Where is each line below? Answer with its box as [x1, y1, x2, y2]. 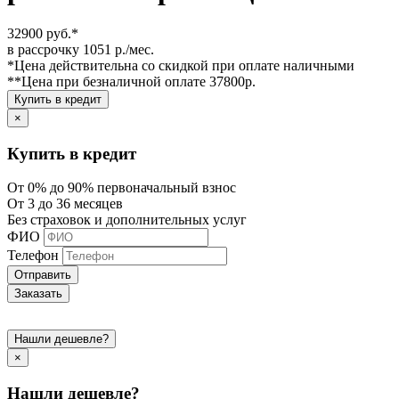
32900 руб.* [7, 25, 78, 41]
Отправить [14, 268, 71, 282]
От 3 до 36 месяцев [7, 196, 123, 212]
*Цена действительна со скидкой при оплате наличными [7, 57, 354, 73]
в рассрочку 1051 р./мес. [7, 41, 154, 57]
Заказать [14, 287, 62, 301]
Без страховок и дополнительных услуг [7, 212, 247, 228]
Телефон [7, 248, 59, 264]
